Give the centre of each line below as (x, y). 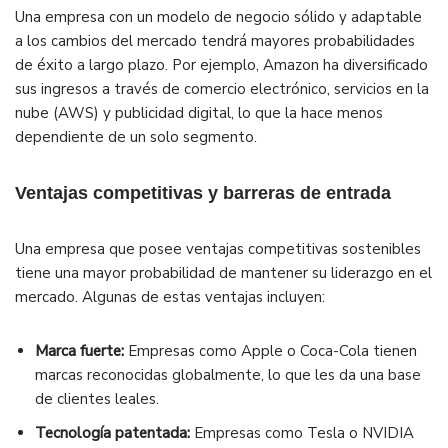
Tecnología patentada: (112, 433)
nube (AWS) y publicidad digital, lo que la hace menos (199, 113)
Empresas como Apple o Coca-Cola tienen (270, 351)
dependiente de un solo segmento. (136, 137)
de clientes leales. (97, 399)
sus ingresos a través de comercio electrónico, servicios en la (222, 89)
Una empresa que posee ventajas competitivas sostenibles (218, 249)
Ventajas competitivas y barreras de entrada (203, 193)
